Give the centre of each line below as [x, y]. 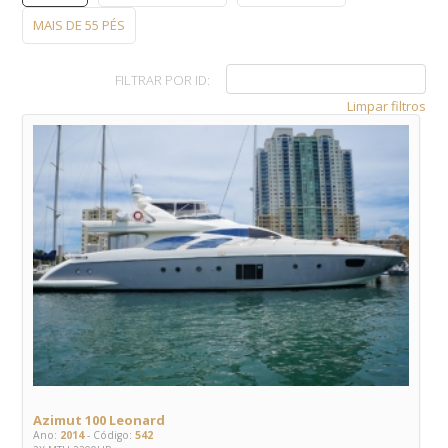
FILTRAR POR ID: [162, 79]
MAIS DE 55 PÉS [79, 25]
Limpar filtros [386, 106]
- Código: [108, 435]
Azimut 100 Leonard [99, 420]
